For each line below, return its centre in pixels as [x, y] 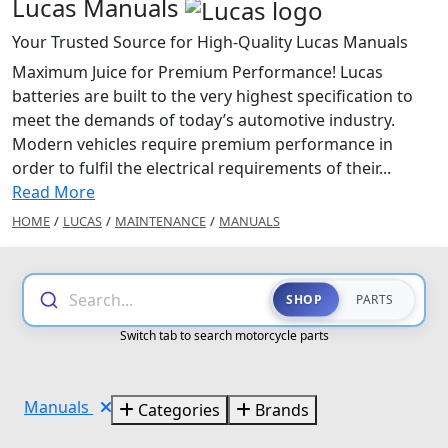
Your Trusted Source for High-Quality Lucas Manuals [210, 41]
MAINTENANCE [160, 220]
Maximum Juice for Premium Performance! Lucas [197, 71]
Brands [280, 409]
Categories [177, 409]
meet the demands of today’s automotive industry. [203, 119]
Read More [53, 191]
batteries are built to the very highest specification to [212, 95]
